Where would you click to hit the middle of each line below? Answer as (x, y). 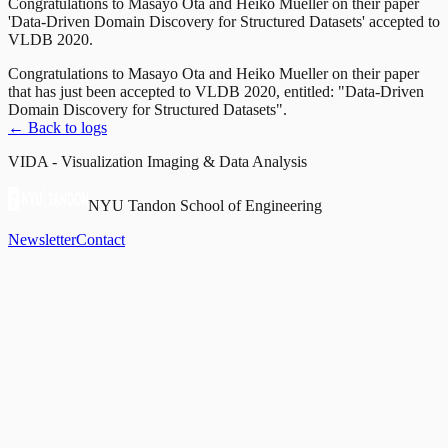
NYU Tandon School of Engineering (205, 205)
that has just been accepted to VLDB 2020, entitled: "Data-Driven (216, 91)
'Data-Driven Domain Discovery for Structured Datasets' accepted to (224, 21)
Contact (100, 239)
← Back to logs (57, 127)
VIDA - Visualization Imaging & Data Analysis (157, 161)
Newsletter (42, 239)
